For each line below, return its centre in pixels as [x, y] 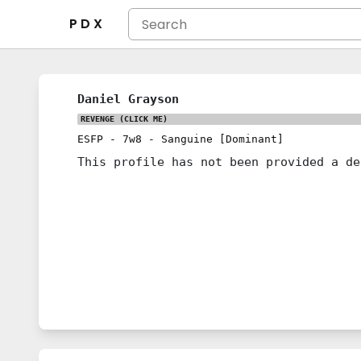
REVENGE [98, 119]
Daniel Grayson [128, 99]
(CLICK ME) [141, 119]
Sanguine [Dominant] [222, 139]
